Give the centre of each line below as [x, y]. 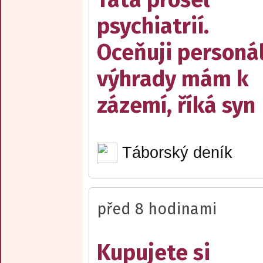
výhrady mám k [173, 79]
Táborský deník [177, 153]
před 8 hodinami [157, 209]
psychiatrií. [153, 26]
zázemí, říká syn [176, 106]
